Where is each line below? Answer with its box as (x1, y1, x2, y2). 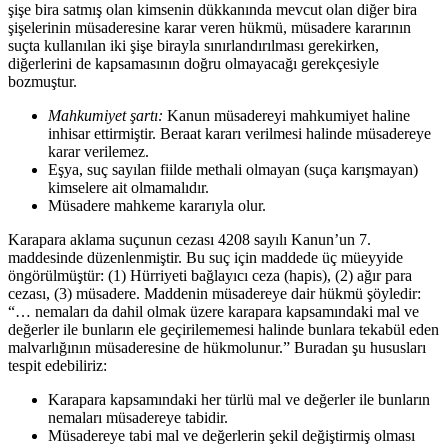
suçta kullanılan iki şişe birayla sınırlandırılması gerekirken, (8, 37, 379, 55)
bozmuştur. (8, 73, 81, 91)
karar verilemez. (48, 143, 149, 161)
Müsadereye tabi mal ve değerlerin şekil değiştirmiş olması (48, 427, 415, 445)
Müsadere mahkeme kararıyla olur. (48, 197, 270, 215)
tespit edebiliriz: (8, 357, 111, 375)
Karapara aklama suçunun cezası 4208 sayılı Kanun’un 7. (8, 231, 371, 249)
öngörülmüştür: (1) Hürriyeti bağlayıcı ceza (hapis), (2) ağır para (8, 267, 412, 285)
